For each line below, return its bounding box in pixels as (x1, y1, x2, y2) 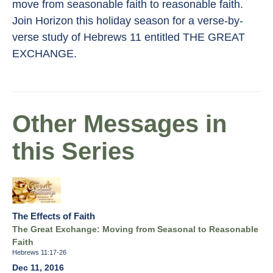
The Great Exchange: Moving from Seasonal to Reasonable (12, 225, 258, 235)
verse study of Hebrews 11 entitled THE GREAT (12, 31, 245, 44)
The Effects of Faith (12, 211, 95, 222)
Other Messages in (12, 110, 227, 138)
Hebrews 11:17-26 (12, 249, 66, 257)
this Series (12, 138, 135, 165)
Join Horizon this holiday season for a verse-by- (12, 15, 243, 27)
